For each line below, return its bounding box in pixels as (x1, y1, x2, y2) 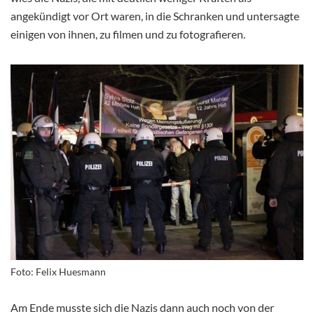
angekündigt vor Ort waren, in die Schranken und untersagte (11, 8, 299, 22)
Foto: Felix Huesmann (11, 265, 106, 278)
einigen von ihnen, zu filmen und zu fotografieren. (11, 27, 245, 41)
